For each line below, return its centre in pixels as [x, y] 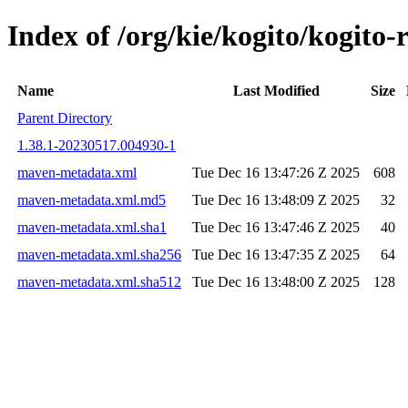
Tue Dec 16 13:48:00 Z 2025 [276, 281]
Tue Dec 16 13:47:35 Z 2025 [276, 254]
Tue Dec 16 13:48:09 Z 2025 [276, 199]
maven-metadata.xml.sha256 [99, 254]
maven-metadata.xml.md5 [92, 199]
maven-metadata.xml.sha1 [92, 227]
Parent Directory [65, 117]
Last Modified [276, 90]
